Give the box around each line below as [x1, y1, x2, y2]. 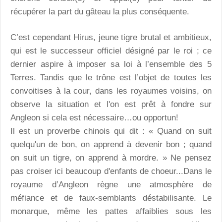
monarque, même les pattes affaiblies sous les [10, 207, 212, 217]
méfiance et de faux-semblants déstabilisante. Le [10, 193, 212, 203]
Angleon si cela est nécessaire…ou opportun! [10, 113, 178, 123]
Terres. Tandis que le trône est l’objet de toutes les [10, 73, 212, 83]
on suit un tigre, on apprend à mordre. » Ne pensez [10, 153, 212, 163]
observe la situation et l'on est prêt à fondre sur [10, 100, 212, 110]
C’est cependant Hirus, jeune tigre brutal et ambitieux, [10, 33, 212, 43]
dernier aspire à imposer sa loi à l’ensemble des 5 [10, 59, 212, 69]
